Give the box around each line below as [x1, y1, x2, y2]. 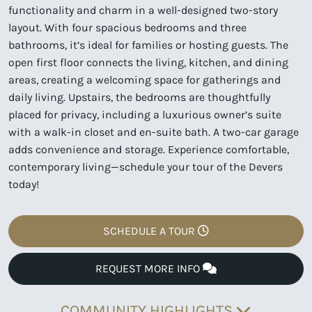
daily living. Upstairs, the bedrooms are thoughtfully [8, 90, 270, 104]
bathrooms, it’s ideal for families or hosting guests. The [8, 38, 288, 52]
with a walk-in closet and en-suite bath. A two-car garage [8, 125, 299, 139]
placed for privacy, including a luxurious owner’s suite [8, 107, 281, 121]
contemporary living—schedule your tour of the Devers [8, 159, 283, 173]
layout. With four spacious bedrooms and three [8, 20, 247, 34]
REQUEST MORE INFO [95, 261, 203, 275]
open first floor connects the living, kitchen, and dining [8, 55, 288, 69]
